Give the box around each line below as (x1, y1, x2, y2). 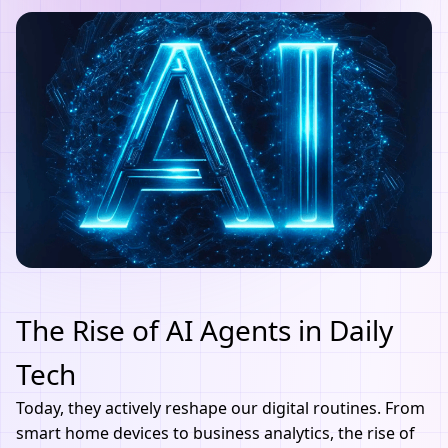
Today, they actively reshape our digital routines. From (16, 397, 425, 419)
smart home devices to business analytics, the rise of (16, 422, 415, 444)
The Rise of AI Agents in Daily (16, 311, 393, 349)
